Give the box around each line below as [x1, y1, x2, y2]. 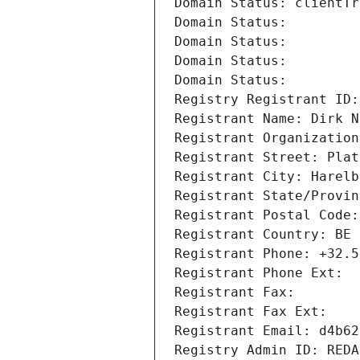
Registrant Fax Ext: [174, 304, 327, 320]
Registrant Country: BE [174, 227, 351, 243]
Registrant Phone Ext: [174, 265, 343, 281]
